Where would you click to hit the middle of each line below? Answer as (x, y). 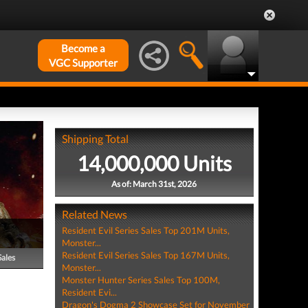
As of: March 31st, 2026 (154, 184)
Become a (83, 48)
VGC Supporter (83, 63)
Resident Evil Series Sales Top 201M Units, (145, 230)
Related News (94, 214)
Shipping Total (95, 139)
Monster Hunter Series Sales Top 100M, (141, 280)
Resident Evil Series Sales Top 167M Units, (145, 255)
